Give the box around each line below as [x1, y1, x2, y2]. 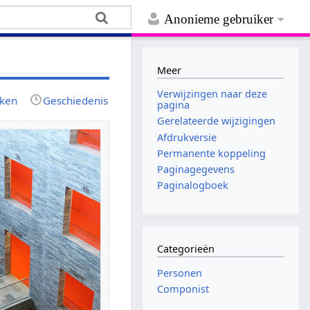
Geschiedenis [43, 93, 109, 107]
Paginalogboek [157, 179, 229, 192]
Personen [157, 266, 203, 280]
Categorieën [157, 242, 215, 256]
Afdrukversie [157, 130, 217, 144]
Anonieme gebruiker [164, 12, 274, 27]
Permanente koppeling [157, 146, 266, 160]
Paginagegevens [157, 162, 235, 176]
